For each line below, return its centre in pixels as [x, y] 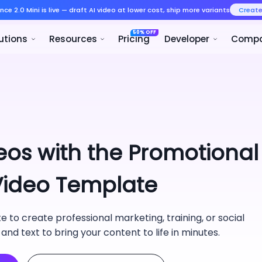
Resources [216, 56]
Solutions [121, 56]
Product [33, 56]
